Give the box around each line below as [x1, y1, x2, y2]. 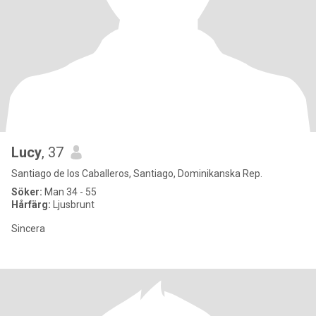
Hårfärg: [11, 199, 51, 210]
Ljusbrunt [51, 199, 95, 210]
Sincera [11, 223, 45, 234]
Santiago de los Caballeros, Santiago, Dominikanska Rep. [11, 168, 262, 179]
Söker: [11, 186, 42, 197]
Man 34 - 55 [42, 186, 97, 197]
